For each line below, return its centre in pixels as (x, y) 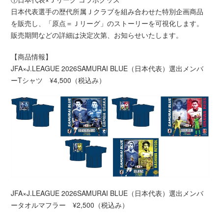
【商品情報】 (32, 56)
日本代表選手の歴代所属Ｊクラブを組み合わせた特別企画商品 (107, 11)
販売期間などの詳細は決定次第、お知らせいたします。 (97, 35)
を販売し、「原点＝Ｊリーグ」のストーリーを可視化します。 (107, 23)
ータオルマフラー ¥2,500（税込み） (70, 205)
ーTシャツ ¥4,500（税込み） (58, 80)
